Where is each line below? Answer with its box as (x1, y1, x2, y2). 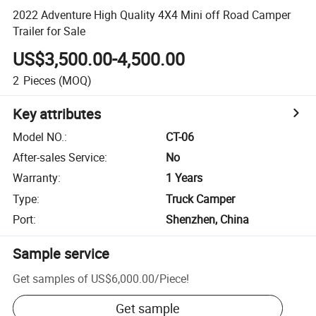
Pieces (23, 72, 56, 88)
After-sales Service (13, 150, 105, 166)
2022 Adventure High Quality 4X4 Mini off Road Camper (13, 6, 291, 23)
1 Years (166, 170, 203, 186)
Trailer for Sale (13, 23, 86, 39)
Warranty (13, 170, 59, 186)
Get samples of (13, 270, 89, 286)
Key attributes (13, 104, 102, 123)
